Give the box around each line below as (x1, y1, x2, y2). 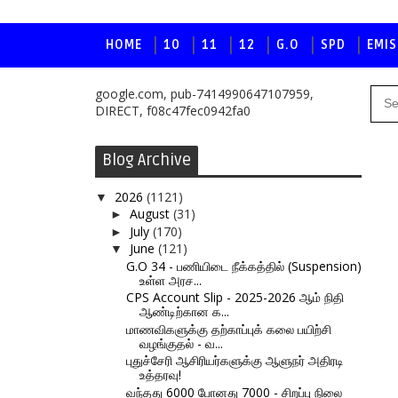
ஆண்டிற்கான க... (139, 303, 229, 320)
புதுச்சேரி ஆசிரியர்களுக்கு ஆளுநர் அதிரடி (125, 352, 344, 369)
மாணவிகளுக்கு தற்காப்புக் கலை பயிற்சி (125, 320, 331, 338)
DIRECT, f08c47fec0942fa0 (95, 102, 251, 119)
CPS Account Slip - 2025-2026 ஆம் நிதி (125, 289, 344, 306)
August (129, 205, 173, 222)
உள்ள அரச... (139, 271, 202, 289)
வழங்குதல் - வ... (139, 334, 223, 352)
